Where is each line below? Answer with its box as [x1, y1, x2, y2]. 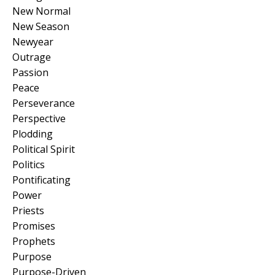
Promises [12, 219, 55, 233]
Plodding [12, 126, 53, 141]
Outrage [12, 50, 51, 64]
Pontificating [12, 172, 71, 187]
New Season [12, 19, 69, 33]
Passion [12, 65, 48, 79]
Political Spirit [12, 142, 75, 156]
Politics [12, 157, 45, 171]
